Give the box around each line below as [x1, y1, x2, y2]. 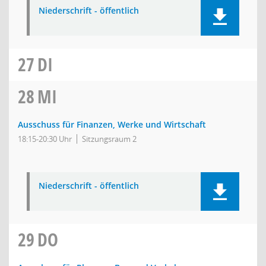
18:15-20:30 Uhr [18, 134, 72, 144]
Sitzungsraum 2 [82, 134, 137, 144]
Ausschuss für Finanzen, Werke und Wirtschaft [18, 119, 206, 130]
